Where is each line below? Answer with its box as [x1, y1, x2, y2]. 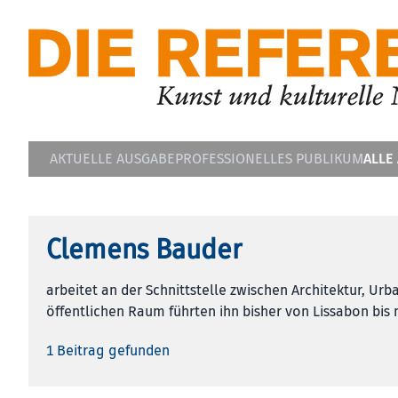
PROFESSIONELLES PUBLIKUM [175, 150, 363, 168]
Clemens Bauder [46, 233, 242, 267]
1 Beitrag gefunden [46, 342, 170, 360]
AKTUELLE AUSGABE [50, 150, 175, 168]
